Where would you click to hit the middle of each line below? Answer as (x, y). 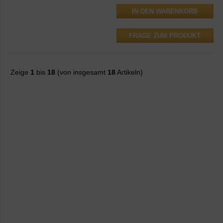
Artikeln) (129, 72)
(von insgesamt (81, 72)
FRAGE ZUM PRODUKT (165, 35)
